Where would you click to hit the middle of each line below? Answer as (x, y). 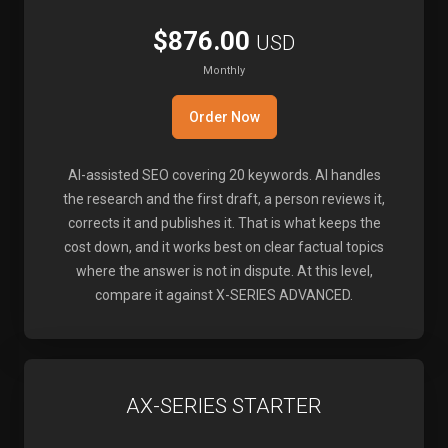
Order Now (224, 117)
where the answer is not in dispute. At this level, (224, 271)
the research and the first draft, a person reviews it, (224, 199)
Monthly (224, 70)
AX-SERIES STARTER (224, 406)
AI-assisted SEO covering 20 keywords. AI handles (224, 175)
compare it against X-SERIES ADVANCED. (224, 295)
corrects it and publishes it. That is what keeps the (224, 223)
